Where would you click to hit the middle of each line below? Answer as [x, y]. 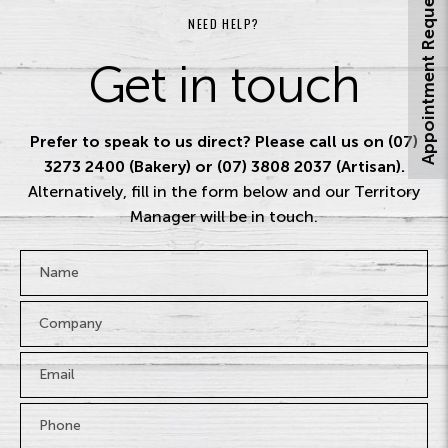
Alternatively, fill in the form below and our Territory [223, 191]
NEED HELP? [224, 23]
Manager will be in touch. [223, 216]
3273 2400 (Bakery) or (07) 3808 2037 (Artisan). [224, 166]
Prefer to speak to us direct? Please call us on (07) [223, 141]
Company [51, 304]
